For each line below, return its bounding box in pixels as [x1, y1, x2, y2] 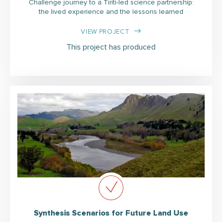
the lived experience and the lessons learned [39, 7, 183, 16]
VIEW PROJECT [81, 27, 130, 36]
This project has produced [66, 42, 156, 52]
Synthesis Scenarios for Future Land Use [34, 208, 188, 218]
